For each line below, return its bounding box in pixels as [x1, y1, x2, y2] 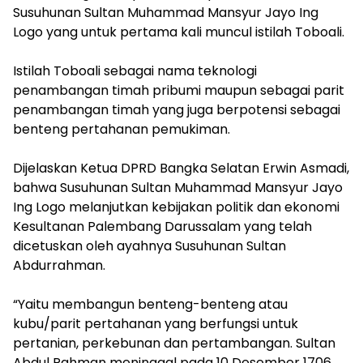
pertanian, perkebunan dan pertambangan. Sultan [13, 334, 335, 352]
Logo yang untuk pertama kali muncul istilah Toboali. [13, 23, 348, 41]
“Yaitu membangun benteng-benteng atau [13, 295, 288, 314]
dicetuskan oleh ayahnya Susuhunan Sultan [13, 237, 286, 255]
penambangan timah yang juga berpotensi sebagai [13, 100, 340, 119]
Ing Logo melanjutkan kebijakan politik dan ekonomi [13, 198, 340, 216]
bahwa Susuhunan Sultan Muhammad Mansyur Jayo [13, 178, 343, 197]
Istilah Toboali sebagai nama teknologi [13, 62, 257, 80]
